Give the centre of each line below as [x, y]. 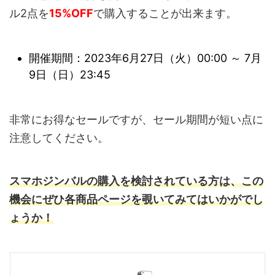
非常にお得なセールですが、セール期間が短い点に [136, 119]
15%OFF [71, 13]
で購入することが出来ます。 [165, 13]
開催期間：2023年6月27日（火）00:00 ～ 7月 [145, 58]
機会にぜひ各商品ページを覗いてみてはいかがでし [136, 199]
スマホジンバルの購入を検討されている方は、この [136, 180]
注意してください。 [59, 137]
